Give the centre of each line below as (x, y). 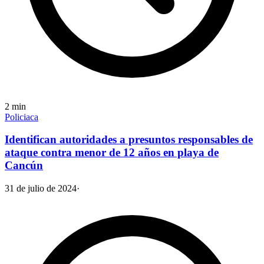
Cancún (24, 166)
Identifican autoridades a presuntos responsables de (129, 140)
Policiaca (22, 117)
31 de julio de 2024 (41, 189)
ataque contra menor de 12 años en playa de (112, 153)
